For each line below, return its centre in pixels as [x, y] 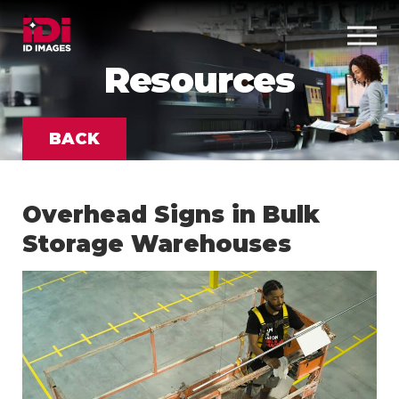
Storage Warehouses [157, 244]
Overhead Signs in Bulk [171, 215]
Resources [199, 80]
